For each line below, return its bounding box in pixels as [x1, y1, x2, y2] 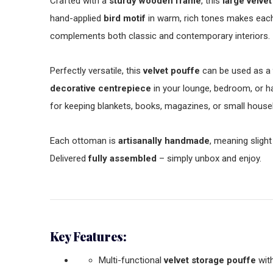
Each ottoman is [50, 135, 118, 146]
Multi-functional [99, 255, 164, 266]
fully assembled [88, 153, 157, 164]
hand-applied [50, 13, 104, 24]
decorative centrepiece [50, 83, 151, 94]
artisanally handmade [118, 135, 210, 146]
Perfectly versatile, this [50, 65, 143, 76]
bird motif [104, 13, 146, 24]
